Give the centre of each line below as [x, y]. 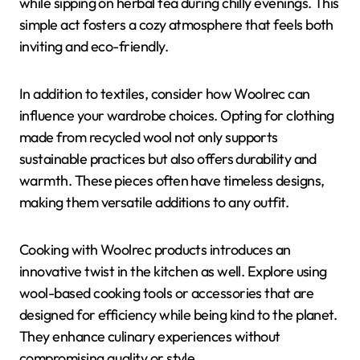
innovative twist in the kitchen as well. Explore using [173, 271]
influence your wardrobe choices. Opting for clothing [177, 115]
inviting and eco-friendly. [94, 46]
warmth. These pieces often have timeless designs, [172, 180]
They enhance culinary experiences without [150, 336]
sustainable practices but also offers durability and [168, 158]
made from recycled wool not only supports [149, 137]
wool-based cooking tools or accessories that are [167, 292]
